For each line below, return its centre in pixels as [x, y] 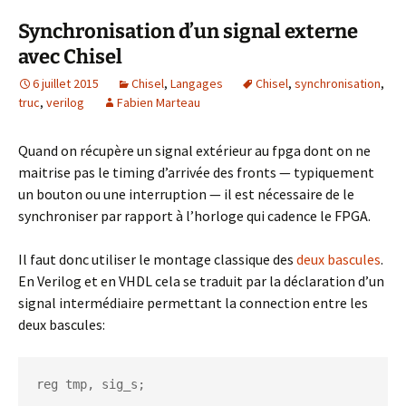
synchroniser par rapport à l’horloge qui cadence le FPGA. [194, 216]
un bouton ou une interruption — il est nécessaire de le [186, 194]
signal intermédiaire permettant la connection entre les [193, 303]
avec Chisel [70, 57]
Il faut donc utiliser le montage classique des [156, 259]
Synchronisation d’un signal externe [188, 31]
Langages [197, 83]
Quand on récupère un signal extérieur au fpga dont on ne [194, 150]
